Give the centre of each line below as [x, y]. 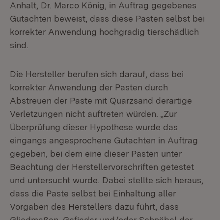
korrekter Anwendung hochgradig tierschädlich [104, 32]
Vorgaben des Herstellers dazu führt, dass [94, 206]
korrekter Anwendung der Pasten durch [89, 87]
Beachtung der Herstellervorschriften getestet [102, 167]
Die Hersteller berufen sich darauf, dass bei [97, 74]
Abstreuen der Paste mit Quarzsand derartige [101, 100]
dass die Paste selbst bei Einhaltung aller [93, 193]
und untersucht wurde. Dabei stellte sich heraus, [107, 180]
